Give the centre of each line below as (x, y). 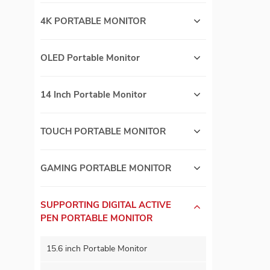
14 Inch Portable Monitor (93, 95)
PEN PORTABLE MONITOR (96, 218)
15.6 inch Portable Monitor (97, 249)
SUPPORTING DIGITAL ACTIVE (106, 205)
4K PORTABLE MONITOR (93, 21)
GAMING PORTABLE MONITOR (106, 168)
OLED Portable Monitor (90, 58)
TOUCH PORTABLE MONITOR (103, 132)
